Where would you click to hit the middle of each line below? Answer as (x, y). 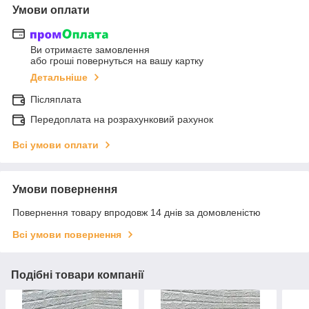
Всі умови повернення (67, 235)
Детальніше (59, 78)
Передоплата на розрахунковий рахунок (122, 120)
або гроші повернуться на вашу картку (117, 61)
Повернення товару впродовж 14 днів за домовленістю (137, 213)
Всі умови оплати (56, 145)
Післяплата (56, 100)
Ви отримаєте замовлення (90, 50)
